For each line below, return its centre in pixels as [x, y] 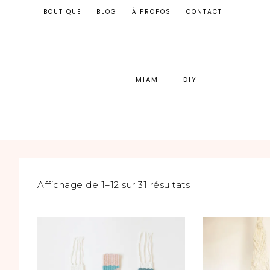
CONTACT [204, 12]
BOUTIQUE [62, 12]
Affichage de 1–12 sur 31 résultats [114, 185]
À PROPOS [152, 12]
